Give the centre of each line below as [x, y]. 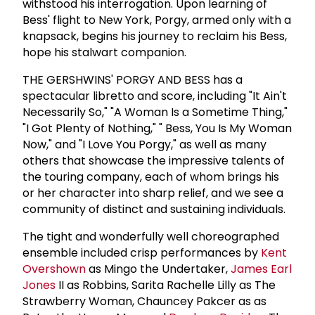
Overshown [54, 269]
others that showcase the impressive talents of [154, 160]
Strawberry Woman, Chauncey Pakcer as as [144, 301]
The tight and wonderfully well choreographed [151, 236]
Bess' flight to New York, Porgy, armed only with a [157, 20]
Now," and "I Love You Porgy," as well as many [144, 144]
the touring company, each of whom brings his [151, 176]
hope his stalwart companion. [104, 52]
